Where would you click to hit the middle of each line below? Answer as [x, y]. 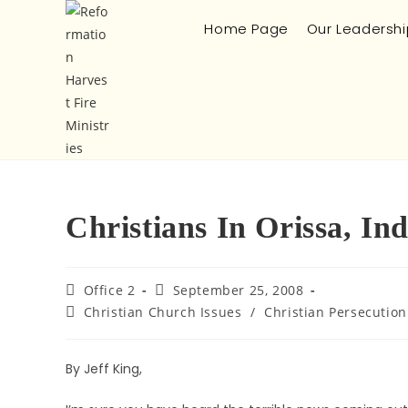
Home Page [246, 29]
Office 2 [109, 290]
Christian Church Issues [163, 312]
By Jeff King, [104, 369]
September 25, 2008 [238, 290]
